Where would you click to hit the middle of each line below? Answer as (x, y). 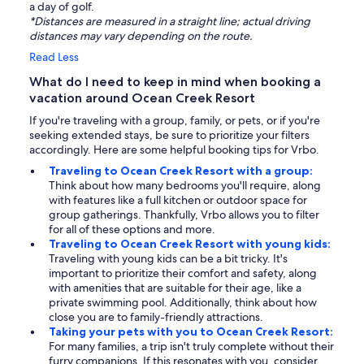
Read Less (54, 57)
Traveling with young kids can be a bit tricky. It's (168, 259)
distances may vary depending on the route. (141, 36)
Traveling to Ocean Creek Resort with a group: (181, 171)
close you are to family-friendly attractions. (156, 317)
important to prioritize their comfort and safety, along (183, 273)
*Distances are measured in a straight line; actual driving (170, 22)
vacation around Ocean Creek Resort (142, 98)
